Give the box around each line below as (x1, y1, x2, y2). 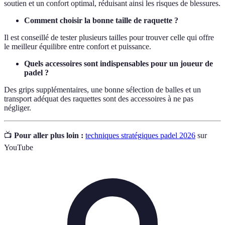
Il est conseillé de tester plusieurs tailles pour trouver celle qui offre (4, 33, 214, 42)
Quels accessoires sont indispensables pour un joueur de (24, 59, 213, 68)
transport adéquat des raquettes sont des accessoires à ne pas (4, 94, 193, 103)
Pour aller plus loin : (14, 131, 83, 140)
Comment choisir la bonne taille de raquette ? (24, 16, 178, 25)
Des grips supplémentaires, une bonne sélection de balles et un (4, 85, 201, 94)
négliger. (4, 103, 31, 112)
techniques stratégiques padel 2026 (85, 131, 195, 140)
